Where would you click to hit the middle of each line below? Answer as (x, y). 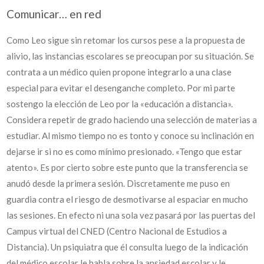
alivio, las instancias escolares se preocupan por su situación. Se (131, 56)
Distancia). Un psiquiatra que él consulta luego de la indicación (128, 247)
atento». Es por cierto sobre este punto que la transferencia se (128, 167)
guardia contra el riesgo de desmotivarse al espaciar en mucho (128, 199)
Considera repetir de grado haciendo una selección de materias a (132, 120)
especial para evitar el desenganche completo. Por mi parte (121, 88)
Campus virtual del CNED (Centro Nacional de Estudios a (117, 231)
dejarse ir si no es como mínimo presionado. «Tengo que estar (125, 151)
